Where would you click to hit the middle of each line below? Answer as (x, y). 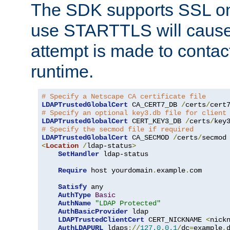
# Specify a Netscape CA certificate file (124, 97)
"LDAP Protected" (128, 204)
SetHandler (79, 154)
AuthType (74, 195)
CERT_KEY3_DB (157, 121)
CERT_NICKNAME (175, 220)
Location (62, 146)
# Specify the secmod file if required (118, 130)
